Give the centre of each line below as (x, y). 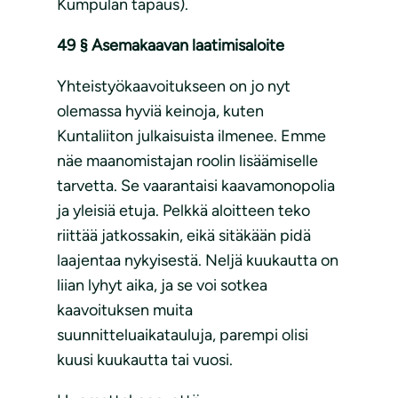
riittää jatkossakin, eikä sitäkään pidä (184, 236)
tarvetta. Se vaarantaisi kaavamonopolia (196, 186)
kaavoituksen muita (125, 310)
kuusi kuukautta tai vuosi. (145, 360)
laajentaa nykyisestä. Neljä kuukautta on (198, 261)
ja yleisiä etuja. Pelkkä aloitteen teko (183, 211)
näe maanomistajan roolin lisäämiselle (187, 161)
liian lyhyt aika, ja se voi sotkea (162, 286)
